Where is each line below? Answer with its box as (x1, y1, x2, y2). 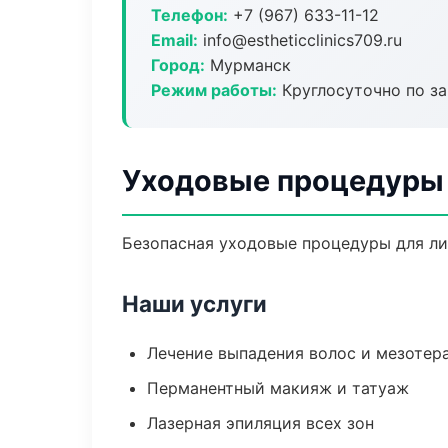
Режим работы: (151, 80, 277, 100)
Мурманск (205, 55, 291, 75)
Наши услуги (122, 290, 267, 317)
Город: (151, 55, 205, 75)
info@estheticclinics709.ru (198, 30, 402, 50)
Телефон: (151, 5, 228, 25)
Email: (151, 30, 198, 50)
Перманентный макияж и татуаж (147, 378, 409, 398)
